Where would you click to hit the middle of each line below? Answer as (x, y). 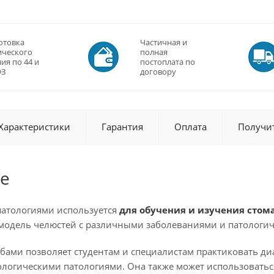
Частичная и (164, 42)
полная (154, 52)
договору (158, 72)
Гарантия (122, 127)
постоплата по (168, 62)
